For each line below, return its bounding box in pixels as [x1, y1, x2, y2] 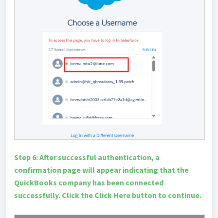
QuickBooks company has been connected [14, 177, 163, 187]
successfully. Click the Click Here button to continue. [14, 190, 201, 200]
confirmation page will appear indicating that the [14, 164, 189, 175]
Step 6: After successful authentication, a [14, 152, 160, 162]
